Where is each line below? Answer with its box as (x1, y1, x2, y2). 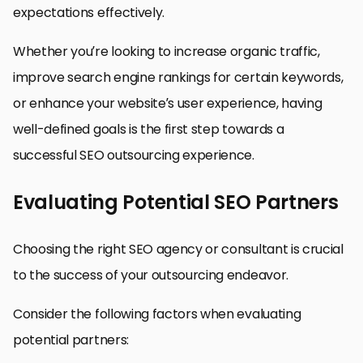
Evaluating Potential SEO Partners (13, 188, 339, 216)
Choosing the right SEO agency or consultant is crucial (13, 239, 344, 258)
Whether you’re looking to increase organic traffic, (13, 41, 320, 61)
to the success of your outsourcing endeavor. (13, 265, 288, 284)
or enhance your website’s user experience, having (13, 93, 322, 113)
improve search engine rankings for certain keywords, (13, 67, 344, 87)
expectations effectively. (13, 2, 164, 22)
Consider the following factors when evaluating (13, 304, 301, 323)
